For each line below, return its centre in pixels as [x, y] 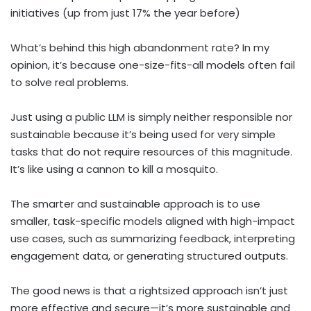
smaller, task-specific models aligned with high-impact [153, 221]
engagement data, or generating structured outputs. [149, 255]
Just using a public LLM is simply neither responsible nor [151, 117]
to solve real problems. [69, 82]
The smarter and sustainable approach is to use [135, 203]
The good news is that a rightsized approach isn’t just [149, 290]
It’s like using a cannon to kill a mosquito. [114, 169]
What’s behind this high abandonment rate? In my [140, 47]
